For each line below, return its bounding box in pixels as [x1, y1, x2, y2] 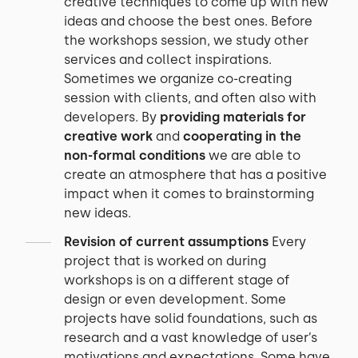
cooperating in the [180, 129, 301, 144]
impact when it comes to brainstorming [64, 186, 314, 201]
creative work [64, 129, 156, 144]
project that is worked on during [64, 253, 266, 268]
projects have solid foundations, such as [64, 311, 317, 326]
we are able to [205, 148, 300, 163]
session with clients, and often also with [64, 90, 316, 105]
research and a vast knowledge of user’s [64, 330, 317, 345]
